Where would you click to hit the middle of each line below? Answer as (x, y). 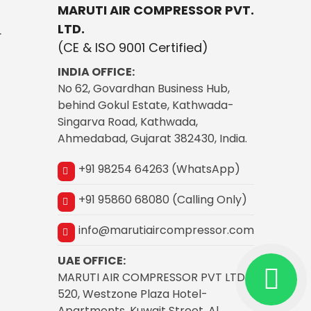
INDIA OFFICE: (96, 72)
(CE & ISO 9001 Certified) (133, 47)
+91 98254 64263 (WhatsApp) (159, 169)
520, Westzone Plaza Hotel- (132, 294)
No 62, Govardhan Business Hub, (143, 88)
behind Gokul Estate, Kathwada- (145, 105)
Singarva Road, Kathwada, (127, 121)
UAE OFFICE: (91, 260)
